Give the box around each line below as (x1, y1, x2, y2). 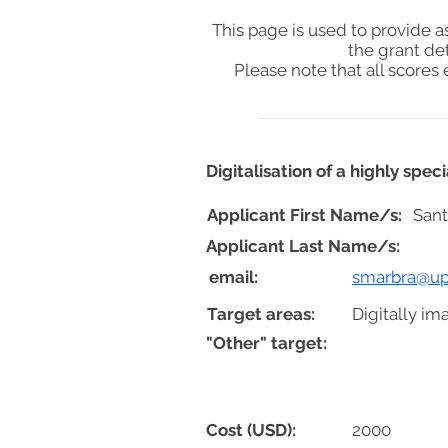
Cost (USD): (206, 420, 300, 440)
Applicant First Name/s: (207, 205, 402, 225)
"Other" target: (206, 333, 327, 353)
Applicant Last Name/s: (206, 236, 400, 256)
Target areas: (207, 304, 315, 324)
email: (209, 267, 258, 287)
